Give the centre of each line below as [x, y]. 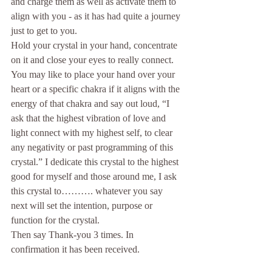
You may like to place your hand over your [94, 75]
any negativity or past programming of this [93, 148]
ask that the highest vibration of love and [90, 118]
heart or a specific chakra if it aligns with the [97, 89]
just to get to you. [44, 31]
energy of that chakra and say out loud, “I [91, 104]
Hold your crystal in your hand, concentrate [95, 46]
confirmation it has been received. [75, 250]
